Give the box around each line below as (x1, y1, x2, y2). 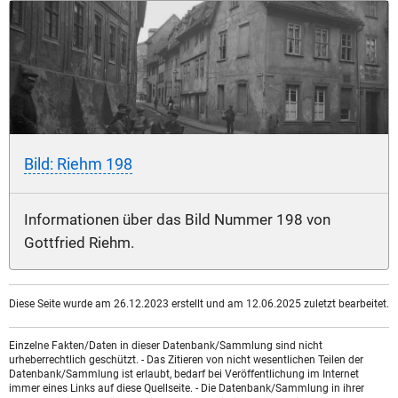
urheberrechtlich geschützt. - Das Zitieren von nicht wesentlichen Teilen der (9, 354, 363, 367)
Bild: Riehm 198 (24, 154, 132, 173)
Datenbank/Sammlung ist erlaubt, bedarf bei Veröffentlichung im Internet (9, 368, 359, 381)
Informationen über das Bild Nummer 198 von (24, 211, 330, 228)
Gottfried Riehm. (24, 234, 134, 251)
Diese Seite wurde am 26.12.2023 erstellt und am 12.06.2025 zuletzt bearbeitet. (9, 298, 389, 311)
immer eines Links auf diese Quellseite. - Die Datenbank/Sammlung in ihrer (9, 382, 364, 395)
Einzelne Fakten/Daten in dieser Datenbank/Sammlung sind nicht (9, 339, 322, 353)
